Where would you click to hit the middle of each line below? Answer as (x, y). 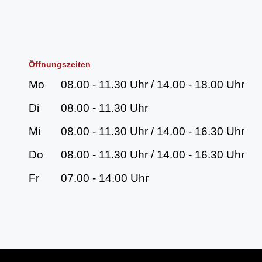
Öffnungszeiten (60, 64)
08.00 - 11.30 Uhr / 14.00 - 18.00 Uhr (153, 85)
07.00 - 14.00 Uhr (105, 178)
